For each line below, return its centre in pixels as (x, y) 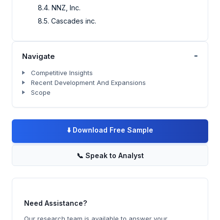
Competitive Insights (62, 72)
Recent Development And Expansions (88, 82)
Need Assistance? (55, 203)
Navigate (39, 56)
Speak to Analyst (114, 155)
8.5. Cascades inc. (67, 21)
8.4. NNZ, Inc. (59, 7)
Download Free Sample (113, 130)
